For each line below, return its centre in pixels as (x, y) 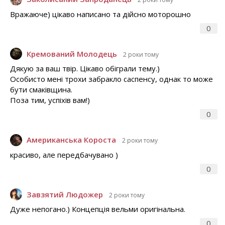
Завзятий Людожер (65, 194)
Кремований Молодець (72, 53)
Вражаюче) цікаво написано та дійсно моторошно (100, 14)
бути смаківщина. (41, 90)
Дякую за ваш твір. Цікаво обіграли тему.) (85, 69)
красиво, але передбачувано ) (64, 154)
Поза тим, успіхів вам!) (50, 100)
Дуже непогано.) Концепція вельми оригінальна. (98, 209)
